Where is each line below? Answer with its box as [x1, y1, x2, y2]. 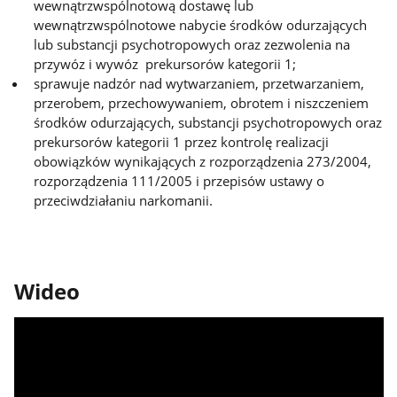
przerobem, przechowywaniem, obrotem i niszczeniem [34, 93, 370, 112]
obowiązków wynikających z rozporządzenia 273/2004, [34, 152, 372, 170]
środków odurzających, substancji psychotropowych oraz [34, 113, 383, 131]
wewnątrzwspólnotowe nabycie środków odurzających [34, 15, 368, 34]
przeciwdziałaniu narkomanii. [34, 191, 217, 209]
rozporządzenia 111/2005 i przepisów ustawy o [34, 171, 325, 190]
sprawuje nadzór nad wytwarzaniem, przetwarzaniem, [34, 74, 365, 92]
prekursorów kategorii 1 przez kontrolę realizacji [34, 132, 330, 151]
